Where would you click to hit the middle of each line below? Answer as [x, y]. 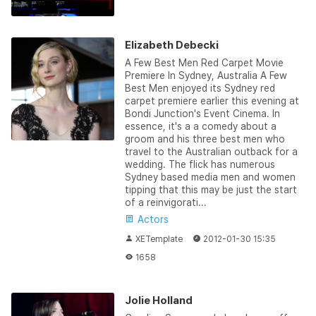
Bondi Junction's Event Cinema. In [202, 113]
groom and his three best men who [205, 139]
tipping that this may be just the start [211, 189]
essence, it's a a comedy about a [200, 126]
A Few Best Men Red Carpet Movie [204, 62]
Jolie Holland [158, 300]
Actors [151, 219]
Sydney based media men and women [210, 177]
